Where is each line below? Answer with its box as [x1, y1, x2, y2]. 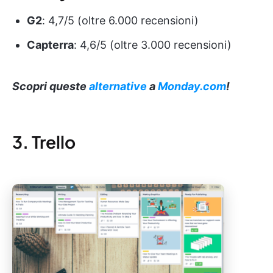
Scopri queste [12, 80, 89, 93]
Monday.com [158, 80, 226, 93]
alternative [89, 80, 147, 93]
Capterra [27, 38, 74, 52]
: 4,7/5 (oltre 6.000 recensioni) [42, 14, 199, 27]
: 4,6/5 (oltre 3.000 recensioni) [74, 38, 232, 52]
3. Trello [12, 131, 76, 153]
